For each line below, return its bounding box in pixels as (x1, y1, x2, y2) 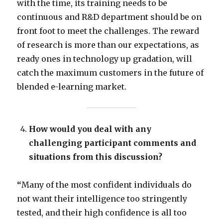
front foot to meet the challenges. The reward (17, 26, 200, 36)
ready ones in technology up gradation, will (17, 54, 193, 64)
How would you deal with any (29, 124, 152, 134)
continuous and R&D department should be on (17, 12, 202, 22)
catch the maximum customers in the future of (17, 68, 204, 78)
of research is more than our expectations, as (17, 40, 200, 50)
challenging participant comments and (29, 138, 197, 148)
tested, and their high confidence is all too (17, 208, 187, 218)
